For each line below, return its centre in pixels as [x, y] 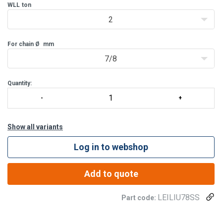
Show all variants [35, 127]
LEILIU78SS [179, 197]
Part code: [139, 197]
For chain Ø [24, 44]
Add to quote [111, 173]
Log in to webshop [111, 147]
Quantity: [20, 83]
